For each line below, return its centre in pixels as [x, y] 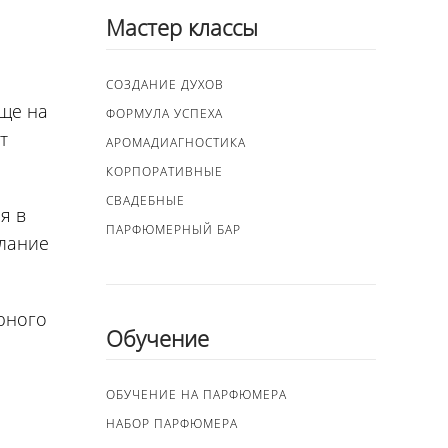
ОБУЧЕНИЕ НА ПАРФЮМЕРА [196, 395]
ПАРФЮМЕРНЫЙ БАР [173, 229]
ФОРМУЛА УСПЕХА [164, 113]
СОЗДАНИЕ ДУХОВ [165, 84]
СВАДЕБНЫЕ [145, 200]
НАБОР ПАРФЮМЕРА [172, 424]
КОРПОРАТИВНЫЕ [164, 171]
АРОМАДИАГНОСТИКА [176, 142]
